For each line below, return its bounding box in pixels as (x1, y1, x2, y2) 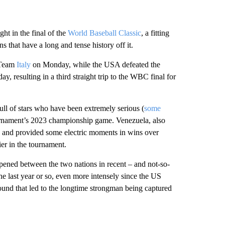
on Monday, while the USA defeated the (30, 60, 160, 69)
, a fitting (141, 29, 169, 37)
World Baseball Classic (67, 29, 141, 37)
